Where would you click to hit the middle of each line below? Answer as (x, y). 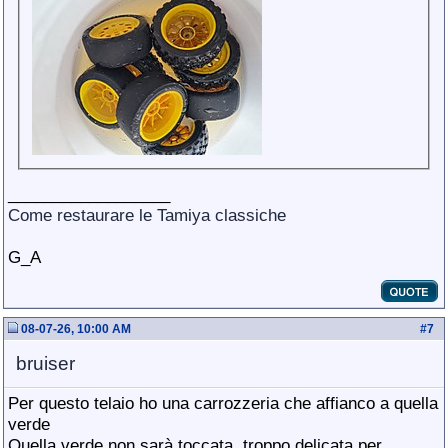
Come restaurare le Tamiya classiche (147, 214)
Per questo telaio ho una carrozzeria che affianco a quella (223, 403)
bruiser (45, 363)
